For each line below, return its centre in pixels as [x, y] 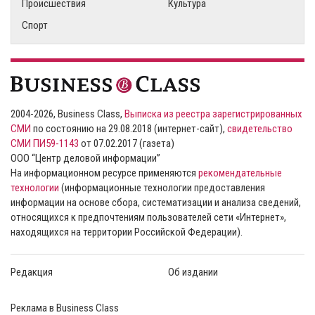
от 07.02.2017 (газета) [127, 143]
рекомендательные [240, 173]
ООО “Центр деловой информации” [85, 158]
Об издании [193, 272]
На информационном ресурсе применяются [104, 173]
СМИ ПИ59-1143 [45, 143]
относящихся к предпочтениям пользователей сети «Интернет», [148, 217]
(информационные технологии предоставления [162, 187]
